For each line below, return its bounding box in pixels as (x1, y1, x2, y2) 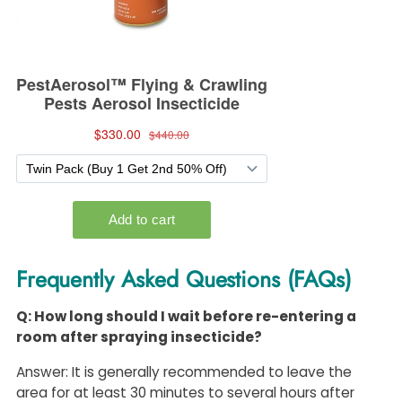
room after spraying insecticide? (16, 328, 262, 347)
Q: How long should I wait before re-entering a (16, 307, 356, 327)
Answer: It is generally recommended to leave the (16, 363, 352, 382)
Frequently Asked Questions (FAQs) (16, 263, 352, 296)
